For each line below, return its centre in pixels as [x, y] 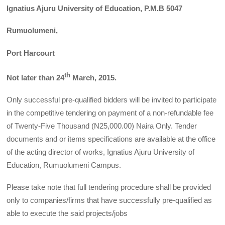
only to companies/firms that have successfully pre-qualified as [109, 200]
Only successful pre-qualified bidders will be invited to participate [112, 100]
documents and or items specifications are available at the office [111, 139]
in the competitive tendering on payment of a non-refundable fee [110, 113]
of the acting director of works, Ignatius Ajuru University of [101, 152]
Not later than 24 [36, 77]
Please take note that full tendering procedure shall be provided [109, 187]
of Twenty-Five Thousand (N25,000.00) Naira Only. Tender [102, 126]
